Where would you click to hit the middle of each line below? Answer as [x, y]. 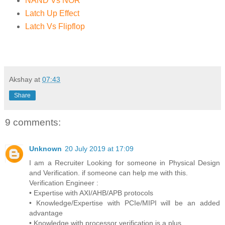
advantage [46, 213]
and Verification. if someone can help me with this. [108, 173]
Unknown [45, 148]
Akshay [21, 80]
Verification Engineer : [64, 183]
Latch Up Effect [52, 14]
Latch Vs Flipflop [55, 27]
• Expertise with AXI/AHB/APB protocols [91, 193]
